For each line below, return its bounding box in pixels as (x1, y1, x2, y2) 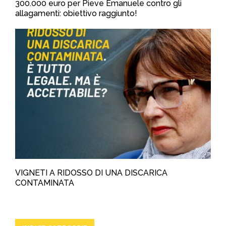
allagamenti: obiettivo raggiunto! (15, 8, 137, 18)
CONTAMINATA (15, 178, 74, 188)
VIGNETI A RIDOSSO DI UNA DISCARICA (15, 168, 167, 178)
